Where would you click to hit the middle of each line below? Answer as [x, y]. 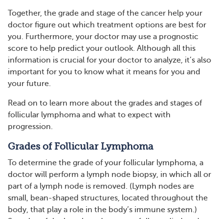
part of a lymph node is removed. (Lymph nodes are [101, 186]
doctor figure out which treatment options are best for [107, 25]
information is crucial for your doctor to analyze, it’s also [109, 60]
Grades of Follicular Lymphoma [81, 147]
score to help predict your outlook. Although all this [102, 48]
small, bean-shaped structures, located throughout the [108, 198]
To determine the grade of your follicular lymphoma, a [106, 163]
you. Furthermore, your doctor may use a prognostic [103, 37]
